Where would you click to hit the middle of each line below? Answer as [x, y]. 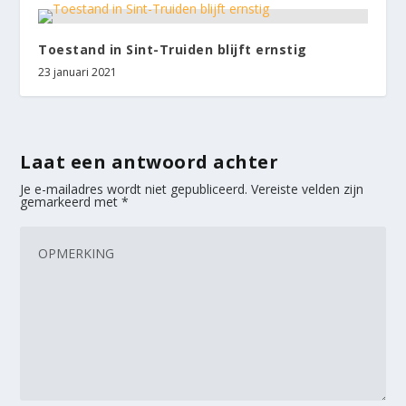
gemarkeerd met [71, 201]
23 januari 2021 [78, 72]
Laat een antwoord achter [150, 161]
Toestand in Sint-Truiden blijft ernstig [173, 49]
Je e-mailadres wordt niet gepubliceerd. [134, 188]
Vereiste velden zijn [308, 188]
